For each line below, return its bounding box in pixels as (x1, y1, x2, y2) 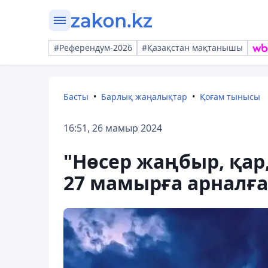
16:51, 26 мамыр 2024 (63, 121, 162, 135)
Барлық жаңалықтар (101, 91, 187, 102)
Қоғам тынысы (200, 91, 260, 102)
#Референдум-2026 (54, 42, 132, 53)
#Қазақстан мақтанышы (142, 42, 243, 53)
